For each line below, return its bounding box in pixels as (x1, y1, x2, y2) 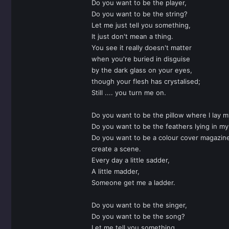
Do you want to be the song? (91, 212, 185, 220)
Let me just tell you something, (91, 21, 191, 29)
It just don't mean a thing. (91, 32, 173, 40)
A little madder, (91, 167, 140, 175)
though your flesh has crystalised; (91, 77, 200, 85)
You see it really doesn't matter (91, 43, 192, 52)
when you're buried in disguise (91, 55, 190, 63)
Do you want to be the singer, (91, 201, 187, 209)
